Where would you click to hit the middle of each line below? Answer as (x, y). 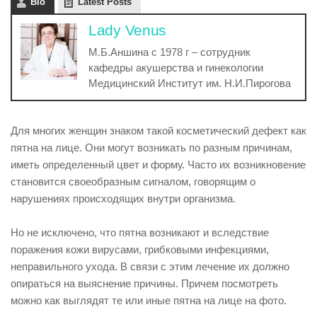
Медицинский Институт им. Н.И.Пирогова (190, 83)
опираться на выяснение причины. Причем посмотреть (144, 283)
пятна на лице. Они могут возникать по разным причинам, (151, 148)
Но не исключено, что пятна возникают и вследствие (140, 232)
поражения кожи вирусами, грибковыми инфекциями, (140, 249)
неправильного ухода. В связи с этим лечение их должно (150, 266)
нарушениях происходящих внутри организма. (123, 198)
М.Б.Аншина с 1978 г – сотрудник (169, 52)
